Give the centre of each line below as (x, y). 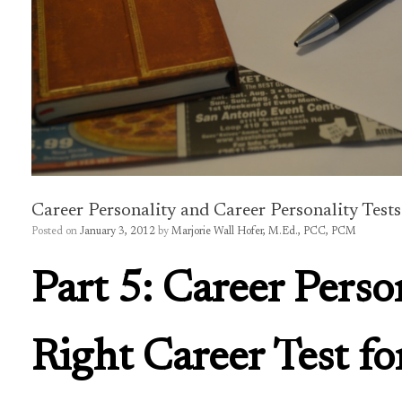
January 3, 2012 (118, 231)
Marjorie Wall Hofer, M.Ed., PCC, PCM (264, 231)
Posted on (59, 231)
